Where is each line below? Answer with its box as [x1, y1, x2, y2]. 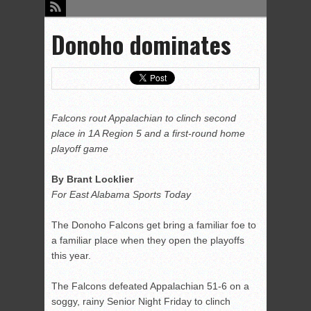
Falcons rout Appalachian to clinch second [51, 112, 236, 124]
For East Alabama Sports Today [51, 189, 191, 201]
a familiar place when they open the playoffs [51, 235, 244, 246]
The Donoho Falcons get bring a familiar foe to [51, 219, 256, 231]
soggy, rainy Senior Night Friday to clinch [51, 296, 230, 308]
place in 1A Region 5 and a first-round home [51, 128, 245, 140]
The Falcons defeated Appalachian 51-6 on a [51, 280, 249, 292]
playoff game [51, 143, 108, 155]
